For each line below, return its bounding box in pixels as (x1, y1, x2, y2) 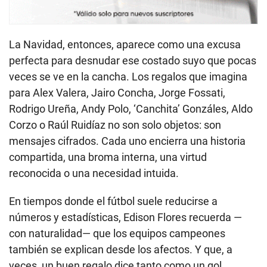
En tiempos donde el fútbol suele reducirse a (9, 195, 218, 208)
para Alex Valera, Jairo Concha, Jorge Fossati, (9, 86, 225, 100)
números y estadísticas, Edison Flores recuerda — (9, 211, 242, 224)
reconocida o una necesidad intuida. (9, 167, 179, 180)
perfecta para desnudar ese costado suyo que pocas (9, 54, 256, 67)
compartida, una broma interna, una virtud (9, 151, 207, 164)
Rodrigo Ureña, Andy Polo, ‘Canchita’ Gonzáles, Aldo (9, 103, 253, 116)
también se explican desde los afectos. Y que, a (9, 243, 232, 256)
